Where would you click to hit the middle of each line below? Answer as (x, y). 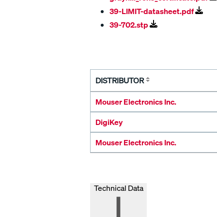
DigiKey (109, 122)
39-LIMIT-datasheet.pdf (152, 11)
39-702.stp (130, 25)
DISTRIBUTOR (120, 80)
